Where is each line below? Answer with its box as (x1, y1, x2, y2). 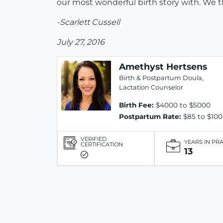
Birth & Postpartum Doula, (119, 74, 204, 82)
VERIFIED (81, 135, 107, 143)
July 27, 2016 (57, 37, 105, 47)
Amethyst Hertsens (119, 61, 207, 72)
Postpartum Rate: (119, 112, 181, 121)
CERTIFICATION (81, 141, 123, 148)
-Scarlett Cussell (57, 17, 120, 27)
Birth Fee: (119, 101, 154, 110)
